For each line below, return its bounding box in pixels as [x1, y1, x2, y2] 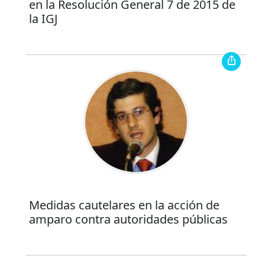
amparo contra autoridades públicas [28, 211, 228, 227]
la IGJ [28, 11, 57, 27]
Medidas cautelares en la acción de [28, 196, 219, 213]
